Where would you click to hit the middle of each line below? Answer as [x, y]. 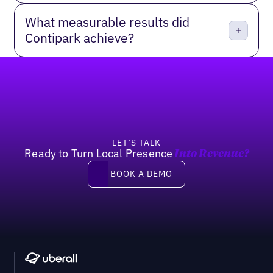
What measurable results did [108, 23]
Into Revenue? [211, 154]
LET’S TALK [136, 142]
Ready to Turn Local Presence [99, 153]
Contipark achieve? [80, 38]
